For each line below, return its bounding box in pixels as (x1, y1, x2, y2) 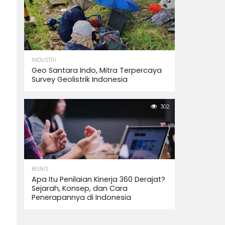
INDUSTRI (32, 57, 56, 63)
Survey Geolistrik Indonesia (32, 74, 128, 84)
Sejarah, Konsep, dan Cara (32, 183, 128, 193)
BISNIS (32, 166, 48, 172)
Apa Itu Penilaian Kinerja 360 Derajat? (32, 174, 165, 184)
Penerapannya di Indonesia (32, 192, 131, 202)
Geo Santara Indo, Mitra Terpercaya (32, 65, 162, 75)
